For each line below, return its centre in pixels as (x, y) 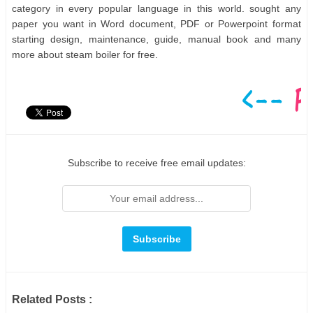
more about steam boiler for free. (85, 55)
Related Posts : (52, 300)
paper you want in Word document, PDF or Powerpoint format (156, 24)
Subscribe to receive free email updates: (156, 163)
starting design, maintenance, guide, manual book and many (156, 39)
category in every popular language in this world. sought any (156, 9)
